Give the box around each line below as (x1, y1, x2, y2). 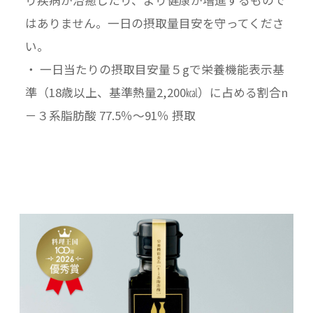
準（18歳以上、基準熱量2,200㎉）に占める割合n (24, 83, 288, 101)
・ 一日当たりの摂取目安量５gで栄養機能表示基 (24, 60, 284, 78)
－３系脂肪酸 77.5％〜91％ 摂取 (24, 106, 196, 124)
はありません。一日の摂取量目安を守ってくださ (24, 14, 284, 31)
